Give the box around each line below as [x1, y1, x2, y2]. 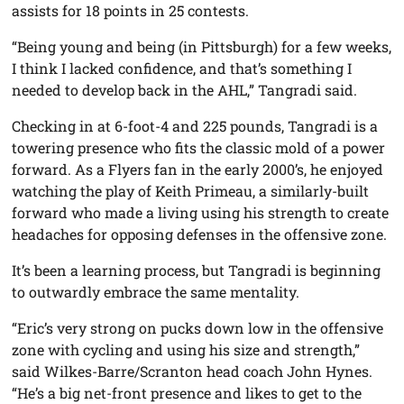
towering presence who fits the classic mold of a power [12, 138, 386, 158]
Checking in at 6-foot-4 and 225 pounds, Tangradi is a [12, 116, 379, 136]
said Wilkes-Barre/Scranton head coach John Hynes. [12, 362, 373, 381]
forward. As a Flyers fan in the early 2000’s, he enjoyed [12, 160, 384, 179]
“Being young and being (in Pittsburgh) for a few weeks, [12, 37, 392, 57]
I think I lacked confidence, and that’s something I [12, 59, 353, 78]
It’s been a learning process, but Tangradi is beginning [12, 261, 381, 280]
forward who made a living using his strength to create [12, 203, 390, 223]
